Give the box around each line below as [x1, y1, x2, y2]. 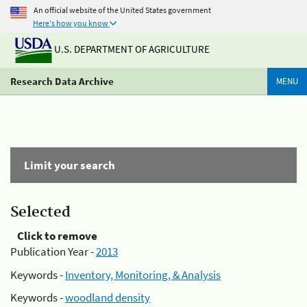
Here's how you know [33, 18, 108, 28]
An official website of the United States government [34, 4, 211, 15]
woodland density [65, 290, 150, 305]
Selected [10, 204, 71, 221]
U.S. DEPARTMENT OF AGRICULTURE [52, 42, 210, 56]
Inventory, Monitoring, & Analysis [65, 267, 221, 282]
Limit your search [24, 158, 115, 173]
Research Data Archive [10, 75, 114, 88]
